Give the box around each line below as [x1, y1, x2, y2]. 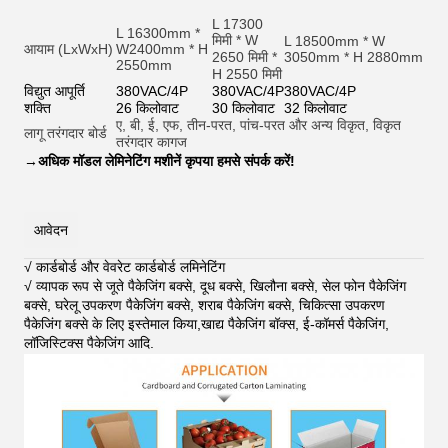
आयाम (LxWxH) [24, 41, 113, 58]
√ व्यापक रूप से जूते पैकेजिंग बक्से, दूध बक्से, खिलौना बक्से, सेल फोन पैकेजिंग [24, 278, 406, 295]
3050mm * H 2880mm [284, 49, 423, 66]
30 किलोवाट [212, 100, 275, 117]
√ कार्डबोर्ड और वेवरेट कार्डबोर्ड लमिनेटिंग [24, 259, 225, 276]
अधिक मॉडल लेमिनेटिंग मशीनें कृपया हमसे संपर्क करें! [38, 153, 295, 170]
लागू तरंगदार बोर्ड [24, 125, 107, 142]
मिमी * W [212, 32, 258, 49]
